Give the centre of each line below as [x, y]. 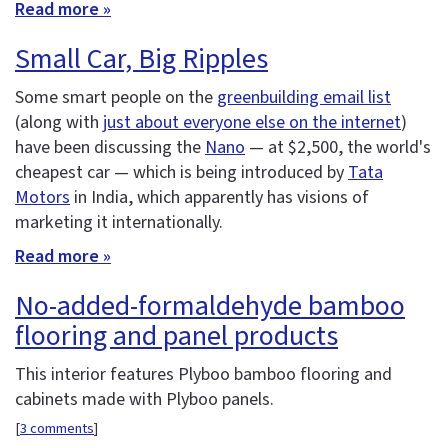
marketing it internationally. [119, 222]
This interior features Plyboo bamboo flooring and [203, 374]
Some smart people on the [116, 97]
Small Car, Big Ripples [141, 58]
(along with [59, 122]
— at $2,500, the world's [338, 147]
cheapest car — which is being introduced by [181, 172]
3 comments [57, 429]
